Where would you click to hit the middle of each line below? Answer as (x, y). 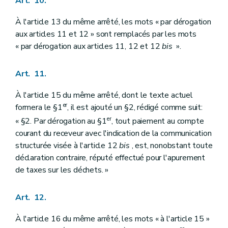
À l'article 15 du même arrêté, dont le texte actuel (104, 95)
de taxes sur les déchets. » (62, 170)
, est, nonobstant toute (171, 145)
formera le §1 (39, 107)
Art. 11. (31, 74)
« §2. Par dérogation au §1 (61, 121)
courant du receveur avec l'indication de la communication (113, 133)
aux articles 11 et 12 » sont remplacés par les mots (106, 34)
